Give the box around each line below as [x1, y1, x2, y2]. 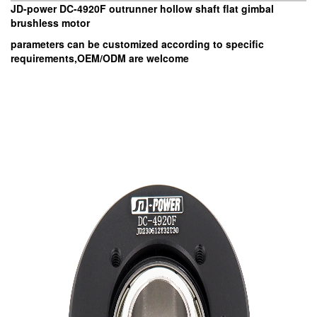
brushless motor [11, 16, 96, 30]
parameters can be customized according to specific [11, 37, 264, 51]
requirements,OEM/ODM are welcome [11, 51, 189, 65]
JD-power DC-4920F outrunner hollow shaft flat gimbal [11, 1, 274, 16]
